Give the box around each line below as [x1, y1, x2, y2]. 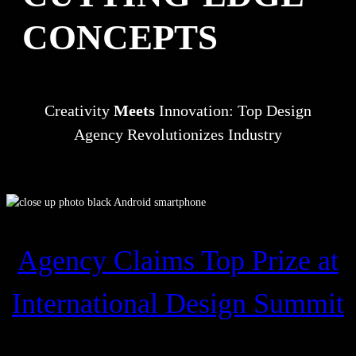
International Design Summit [12, 288, 344, 320]
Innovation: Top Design [155, 102, 311, 120]
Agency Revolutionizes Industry [74, 126, 282, 144]
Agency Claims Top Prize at [17, 245, 339, 277]
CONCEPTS [22, 17, 218, 58]
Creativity [44, 102, 114, 120]
